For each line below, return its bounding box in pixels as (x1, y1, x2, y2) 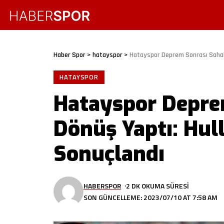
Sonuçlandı (53, 140, 164, 168)
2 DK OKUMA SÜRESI (126, 180, 189, 191)
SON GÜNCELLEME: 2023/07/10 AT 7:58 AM (83, 192, 217, 202)
